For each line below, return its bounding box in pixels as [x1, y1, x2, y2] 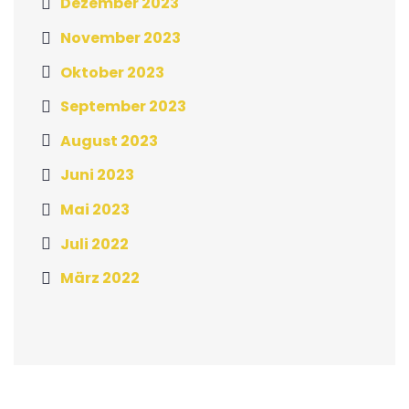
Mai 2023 [60, 198, 130, 220]
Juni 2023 [60, 164, 134, 186]
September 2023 [60, 95, 186, 117]
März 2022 [60, 267, 140, 288]
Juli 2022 [60, 233, 129, 255]
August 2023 [60, 130, 158, 152]
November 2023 [60, 26, 181, 48]
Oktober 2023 [60, 61, 164, 83]
